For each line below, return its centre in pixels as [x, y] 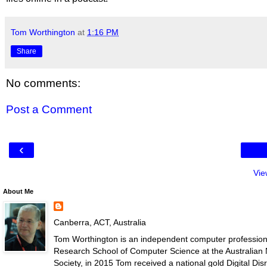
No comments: [43, 83]
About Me [18, 192]
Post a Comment [49, 110]
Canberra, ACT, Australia [100, 223]
